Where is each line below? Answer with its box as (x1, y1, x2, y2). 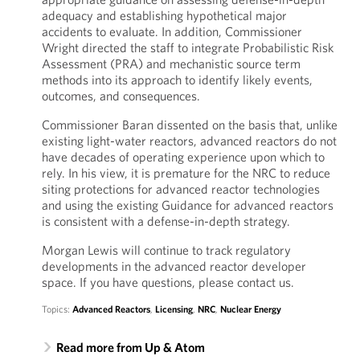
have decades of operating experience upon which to (41, 149, 325, 165)
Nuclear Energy (219, 303, 281, 315)
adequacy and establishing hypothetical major (41, 7, 287, 23)
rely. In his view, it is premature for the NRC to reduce (41, 165, 330, 181)
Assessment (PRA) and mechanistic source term (41, 55, 301, 72)
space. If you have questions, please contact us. (41, 274, 294, 290)
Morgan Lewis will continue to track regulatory (41, 242, 291, 258)
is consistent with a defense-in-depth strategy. (41, 213, 290, 229)
